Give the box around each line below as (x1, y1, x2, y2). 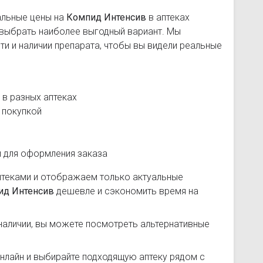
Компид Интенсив (66, 12, 146, 23)
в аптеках (146, 12, 190, 23)
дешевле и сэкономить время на (54, 186, 198, 197)
